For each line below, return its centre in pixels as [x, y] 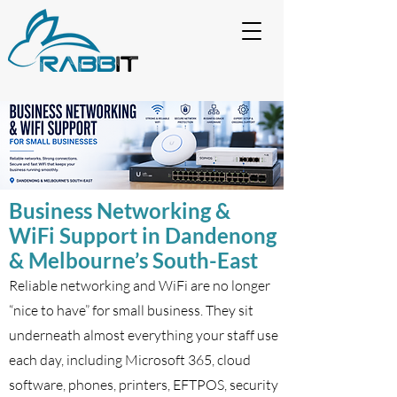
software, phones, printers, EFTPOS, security [144, 385]
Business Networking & [120, 210]
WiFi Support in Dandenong [143, 235]
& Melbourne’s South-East [133, 260]
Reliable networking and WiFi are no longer [140, 285]
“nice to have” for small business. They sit [131, 310]
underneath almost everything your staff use [144, 335]
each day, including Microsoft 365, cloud [130, 360]
